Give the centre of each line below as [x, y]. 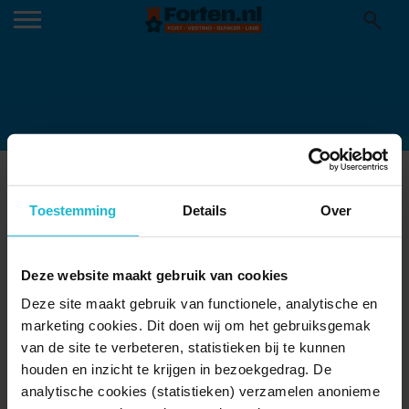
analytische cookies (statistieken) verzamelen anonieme [200, 391]
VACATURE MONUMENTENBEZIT [169, 179]
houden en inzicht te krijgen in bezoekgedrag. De [176, 369]
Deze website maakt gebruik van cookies [155, 275]
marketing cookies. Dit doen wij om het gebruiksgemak [196, 325]
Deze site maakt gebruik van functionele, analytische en [199, 303]
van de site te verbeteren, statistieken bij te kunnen [184, 347]
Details [204, 210]
